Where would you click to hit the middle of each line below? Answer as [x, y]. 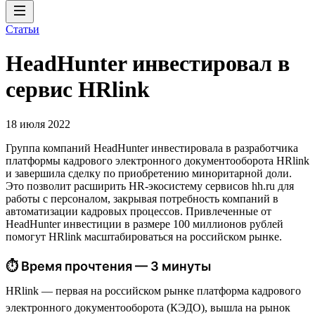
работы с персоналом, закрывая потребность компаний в [142, 198]
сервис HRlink [78, 90]
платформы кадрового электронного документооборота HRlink [157, 160]
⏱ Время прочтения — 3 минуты [108, 266]
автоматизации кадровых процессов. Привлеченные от [139, 211]
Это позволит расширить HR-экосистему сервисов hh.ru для [150, 186]
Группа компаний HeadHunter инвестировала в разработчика [152, 148]
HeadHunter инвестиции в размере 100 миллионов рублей [144, 224]
